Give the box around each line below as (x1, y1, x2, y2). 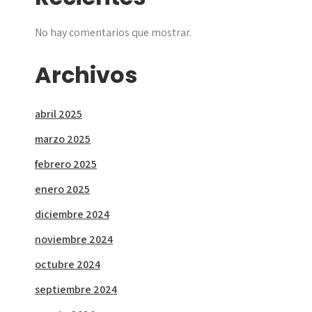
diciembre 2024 (35, 207, 109, 222)
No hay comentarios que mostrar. (35, 25, 192, 40)
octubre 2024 (35, 257, 100, 272)
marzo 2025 (35, 132, 91, 147)
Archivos (35, 59, 137, 91)
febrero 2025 (35, 157, 97, 172)
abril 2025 (35, 107, 82, 122)
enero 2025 (35, 182, 90, 197)
